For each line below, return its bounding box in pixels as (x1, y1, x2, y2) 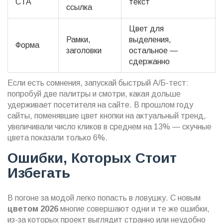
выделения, (129, 35, 171, 44)
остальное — (129, 46, 178, 55)
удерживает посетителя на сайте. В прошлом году (7, 100, 193, 109)
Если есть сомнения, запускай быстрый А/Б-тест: (7, 78, 189, 87)
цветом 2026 (7, 204, 58, 213)
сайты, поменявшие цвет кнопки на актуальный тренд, (7, 111, 206, 120)
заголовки (66, 46, 102, 55)
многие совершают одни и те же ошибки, (58, 204, 210, 213)
